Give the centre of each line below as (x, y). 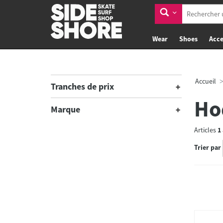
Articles (206, 130)
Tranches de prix (82, 86)
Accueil (205, 81)
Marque (65, 109)
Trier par (207, 148)
